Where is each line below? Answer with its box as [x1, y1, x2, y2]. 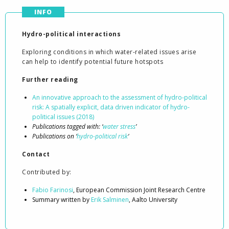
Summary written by [32, 195, 91, 204]
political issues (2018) [32, 112, 94, 121]
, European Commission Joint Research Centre [73, 186, 205, 194]
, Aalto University [129, 195, 177, 204]
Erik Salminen [91, 195, 129, 204]
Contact [22, 150, 50, 158]
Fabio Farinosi [32, 186, 73, 194]
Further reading [22, 75, 78, 84]
